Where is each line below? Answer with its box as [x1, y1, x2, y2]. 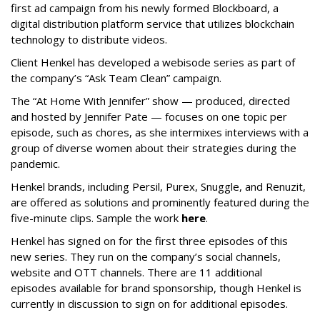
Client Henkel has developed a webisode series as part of [11, 55, 295, 70]
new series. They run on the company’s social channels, [11, 249, 281, 264]
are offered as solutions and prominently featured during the [11, 195, 309, 210]
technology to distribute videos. [11, 32, 170, 47]
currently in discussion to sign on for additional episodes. [11, 296, 288, 311]
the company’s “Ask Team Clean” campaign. [11, 71, 224, 86]
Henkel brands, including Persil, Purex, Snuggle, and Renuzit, [11, 179, 306, 194]
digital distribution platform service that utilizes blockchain [11, 16, 294, 31]
